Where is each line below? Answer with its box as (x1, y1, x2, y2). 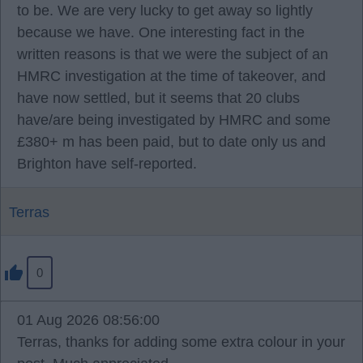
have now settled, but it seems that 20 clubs (17, 90, 300, 106)
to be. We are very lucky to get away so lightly (17, 2, 313, 19)
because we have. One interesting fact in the (17, 24, 305, 41)
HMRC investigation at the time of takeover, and (17, 68, 326, 84)
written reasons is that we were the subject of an (17, 46, 328, 62)
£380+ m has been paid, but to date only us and (17, 134, 326, 150)
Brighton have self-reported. (17, 156, 197, 172)
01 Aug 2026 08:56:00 (17, 312, 160, 328)
